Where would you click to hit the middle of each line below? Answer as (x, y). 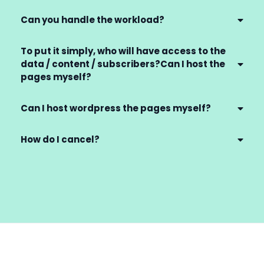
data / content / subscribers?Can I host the (123, 64)
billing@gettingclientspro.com (156, 160)
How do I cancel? (60, 140)
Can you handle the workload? (93, 20)
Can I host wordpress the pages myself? (116, 108)
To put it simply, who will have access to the (123, 51)
